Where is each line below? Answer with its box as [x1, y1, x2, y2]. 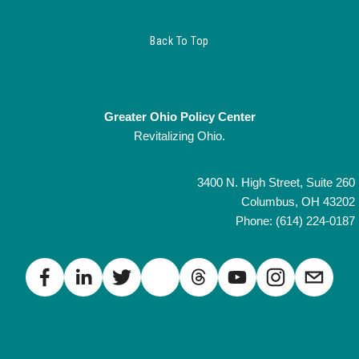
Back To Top [150, 34, 209, 47]
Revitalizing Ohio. [134, 128, 225, 143]
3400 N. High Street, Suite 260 [197, 175, 355, 189]
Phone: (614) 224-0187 [236, 213, 355, 228]
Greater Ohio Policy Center [103, 109, 256, 123]
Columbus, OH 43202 [241, 194, 355, 208]
